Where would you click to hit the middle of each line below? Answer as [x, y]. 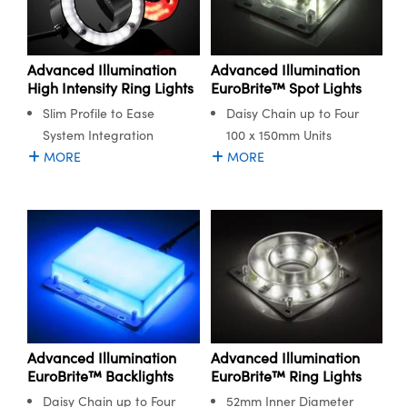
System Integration [98, 134]
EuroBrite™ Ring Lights [286, 376]
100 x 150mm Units [278, 134]
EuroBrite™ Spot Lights [286, 87]
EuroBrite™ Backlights [100, 376]
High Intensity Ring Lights [110, 87]
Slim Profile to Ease [99, 113]
